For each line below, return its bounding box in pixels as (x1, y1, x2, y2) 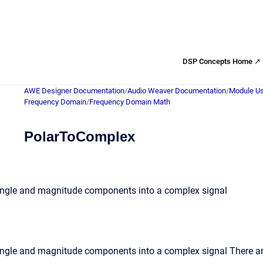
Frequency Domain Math (89, 97, 170, 106)
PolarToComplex (24, 129, 135, 144)
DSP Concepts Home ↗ (183, 56, 261, 66)
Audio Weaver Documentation (127, 86, 226, 95)
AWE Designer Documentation (24, 86, 124, 95)
